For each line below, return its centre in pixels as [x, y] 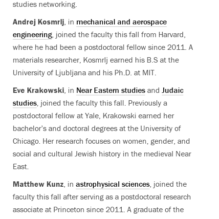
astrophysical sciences [113, 184]
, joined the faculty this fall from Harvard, [119, 34]
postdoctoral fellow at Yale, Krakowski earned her [93, 115]
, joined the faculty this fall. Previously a [102, 103]
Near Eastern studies [111, 90]
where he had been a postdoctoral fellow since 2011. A [103, 47]
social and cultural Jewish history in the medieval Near [102, 153]
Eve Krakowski [38, 90]
